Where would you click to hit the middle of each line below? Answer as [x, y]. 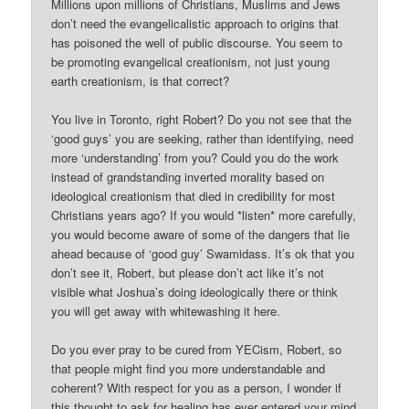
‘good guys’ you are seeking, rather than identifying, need [203, 138]
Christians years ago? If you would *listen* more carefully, [204, 215]
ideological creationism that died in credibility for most [194, 195]
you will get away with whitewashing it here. [166, 310]
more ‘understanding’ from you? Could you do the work [195, 157]
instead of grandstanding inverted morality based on [188, 176]
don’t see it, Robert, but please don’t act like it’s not [188, 272]
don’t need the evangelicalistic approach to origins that [195, 23]
